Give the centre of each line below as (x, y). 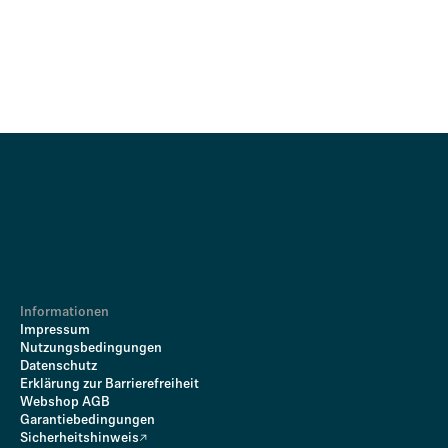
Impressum (55, 330)
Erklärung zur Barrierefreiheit (109, 384)
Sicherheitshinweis (79, 438)
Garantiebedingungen (87, 420)
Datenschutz (58, 366)
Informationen (64, 312)
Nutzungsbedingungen (91, 348)
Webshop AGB (65, 402)
